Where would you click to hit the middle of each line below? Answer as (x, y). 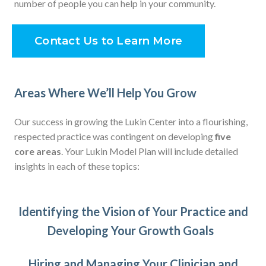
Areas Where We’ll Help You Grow (107, 93)
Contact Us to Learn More (108, 41)
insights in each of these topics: (78, 166)
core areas (38, 151)
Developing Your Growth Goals (133, 230)
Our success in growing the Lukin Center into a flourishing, (131, 121)
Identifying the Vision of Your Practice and (133, 211)
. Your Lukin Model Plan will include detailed (150, 151)
